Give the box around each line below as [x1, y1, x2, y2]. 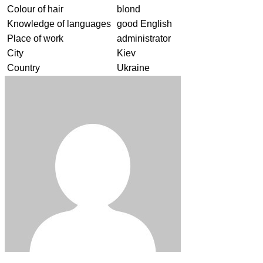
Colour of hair [7, 4, 63, 14]
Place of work [7, 33, 63, 43]
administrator [117, 33, 171, 43]
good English [117, 18, 172, 29]
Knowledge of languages [7, 18, 111, 29]
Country [7, 62, 40, 73]
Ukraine [117, 62, 150, 73]
